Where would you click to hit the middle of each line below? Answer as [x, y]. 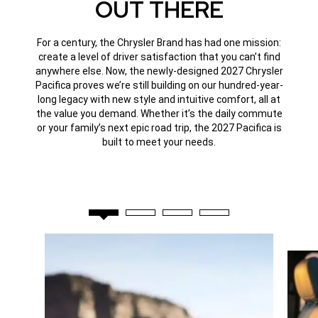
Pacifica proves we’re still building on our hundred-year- [159, 85]
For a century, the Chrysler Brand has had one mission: [159, 42]
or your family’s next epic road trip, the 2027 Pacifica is [159, 127]
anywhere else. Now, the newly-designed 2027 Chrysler [159, 71]
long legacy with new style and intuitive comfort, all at [159, 99]
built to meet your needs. [159, 142]
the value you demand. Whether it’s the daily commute [159, 113]
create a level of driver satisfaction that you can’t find [159, 56]
